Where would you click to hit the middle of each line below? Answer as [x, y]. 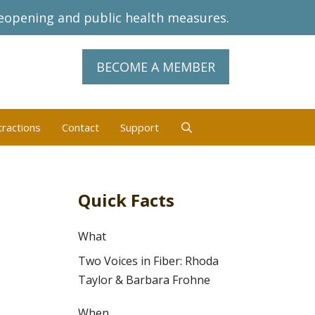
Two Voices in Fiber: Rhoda [148, 261]
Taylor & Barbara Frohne [144, 279]
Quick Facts [126, 200]
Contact [80, 127]
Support [139, 127]
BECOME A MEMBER [156, 67]
